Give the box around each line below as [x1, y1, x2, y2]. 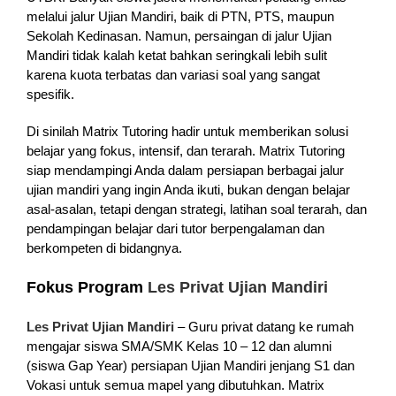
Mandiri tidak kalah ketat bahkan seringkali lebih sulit [26, 48, 327, 64]
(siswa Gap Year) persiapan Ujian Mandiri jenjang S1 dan [26, 358, 354, 374]
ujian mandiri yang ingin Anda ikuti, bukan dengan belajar [26, 182, 350, 198]
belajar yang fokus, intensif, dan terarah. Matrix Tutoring [26, 143, 345, 159]
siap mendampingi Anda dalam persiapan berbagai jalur [26, 163, 344, 179]
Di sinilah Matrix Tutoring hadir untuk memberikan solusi [26, 124, 348, 140]
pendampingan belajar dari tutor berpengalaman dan [26, 221, 324, 237]
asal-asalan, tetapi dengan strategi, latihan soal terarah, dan [26, 202, 367, 217]
